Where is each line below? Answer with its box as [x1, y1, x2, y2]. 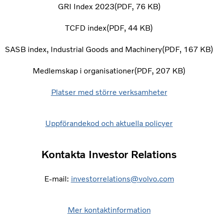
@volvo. [130, 174, 159, 184]
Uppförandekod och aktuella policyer [45, 119, 173, 128]
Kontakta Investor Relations [41, 148, 177, 162]
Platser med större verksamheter [51, 88, 167, 97]
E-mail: [44, 174, 71, 184]
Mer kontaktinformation [67, 205, 151, 215]
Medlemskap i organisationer [33, 66, 134, 76]
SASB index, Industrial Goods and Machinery [5, 45, 162, 54]
